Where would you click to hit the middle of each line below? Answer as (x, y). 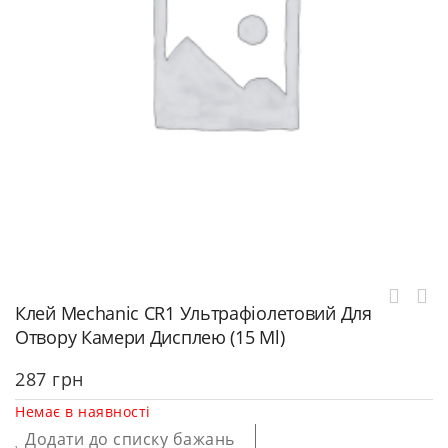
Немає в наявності (83, 411)
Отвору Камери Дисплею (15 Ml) (150, 337)
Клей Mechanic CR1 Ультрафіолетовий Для (193, 313)
